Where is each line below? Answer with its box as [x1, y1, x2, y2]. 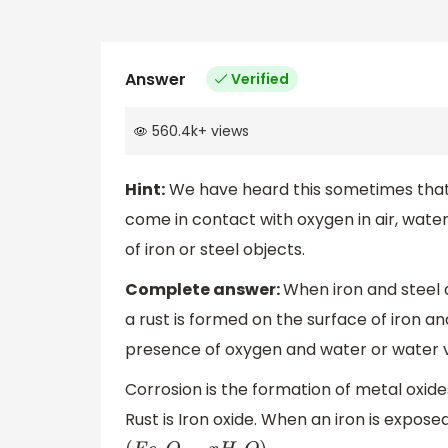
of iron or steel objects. [125, 238, 305, 262]
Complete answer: [125, 278, 283, 302]
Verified [231, 68, 289, 89]
